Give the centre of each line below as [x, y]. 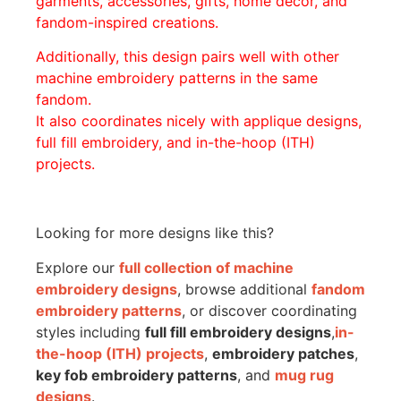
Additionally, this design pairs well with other [188, 57]
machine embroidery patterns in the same [177, 78]
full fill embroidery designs [238, 332]
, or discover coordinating [269, 310]
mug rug [304, 375]
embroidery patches [283, 353]
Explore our [77, 267]
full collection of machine [206, 267]
